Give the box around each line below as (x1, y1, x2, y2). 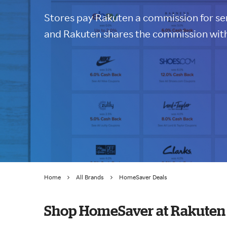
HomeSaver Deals (119, 173, 167, 181)
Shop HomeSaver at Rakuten (44, 203, 225, 218)
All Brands (76, 173, 104, 181)
